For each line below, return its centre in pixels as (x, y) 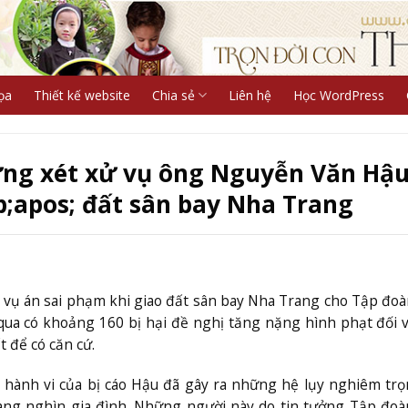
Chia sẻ (173, 95)
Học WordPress (338, 95)
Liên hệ (250, 95)
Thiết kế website (82, 95)
